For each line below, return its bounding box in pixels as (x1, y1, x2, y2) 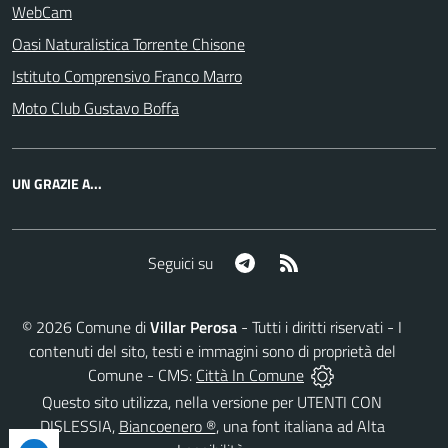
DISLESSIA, (39, 414, 119, 439)
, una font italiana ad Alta (215, 414, 385, 439)
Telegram (255, 249, 316, 274)
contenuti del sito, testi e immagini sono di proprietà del (28, 338, 396, 363)
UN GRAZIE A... (12, 173, 102, 194)
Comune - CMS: (88, 362, 196, 387)
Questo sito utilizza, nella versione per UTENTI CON (42, 390, 382, 415)
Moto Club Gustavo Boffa (12, 96, 179, 120)
